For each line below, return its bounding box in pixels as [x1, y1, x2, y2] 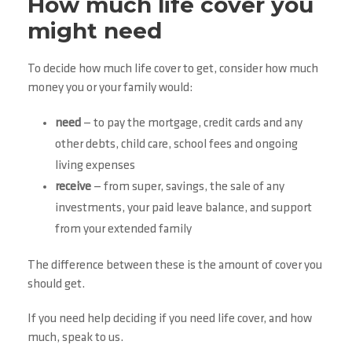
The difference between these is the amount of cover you [27, 259, 322, 273]
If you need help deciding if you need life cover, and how [27, 313, 312, 326]
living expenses [55, 159, 135, 173]
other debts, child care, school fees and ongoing [55, 138, 298, 152]
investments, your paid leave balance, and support [55, 202, 312, 215]
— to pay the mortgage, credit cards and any [81, 117, 302, 130]
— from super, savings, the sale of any [91, 181, 284, 194]
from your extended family [55, 223, 192, 236]
